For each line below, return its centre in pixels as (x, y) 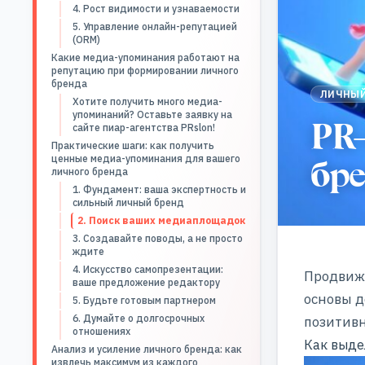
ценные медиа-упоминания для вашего (146, 158)
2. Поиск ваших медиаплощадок (162, 220)
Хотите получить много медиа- (147, 101)
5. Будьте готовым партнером (144, 300)
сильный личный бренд (128, 202)
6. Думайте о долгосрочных (139, 318)
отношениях (101, 331)
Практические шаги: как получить (133, 145)
